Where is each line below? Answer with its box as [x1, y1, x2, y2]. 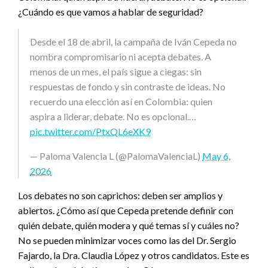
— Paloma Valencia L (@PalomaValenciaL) [30, 150, 202, 162]
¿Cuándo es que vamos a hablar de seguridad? [18, 6, 203, 18]
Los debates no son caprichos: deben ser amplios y [18, 190, 223, 202]
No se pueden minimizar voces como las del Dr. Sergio [18, 234, 236, 246]
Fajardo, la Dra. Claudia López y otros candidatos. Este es [18, 249, 249, 261]
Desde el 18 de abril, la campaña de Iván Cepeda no [30, 36, 237, 48]
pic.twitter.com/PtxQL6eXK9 [30, 126, 151, 138]
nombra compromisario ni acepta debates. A [30, 51, 211, 63]
